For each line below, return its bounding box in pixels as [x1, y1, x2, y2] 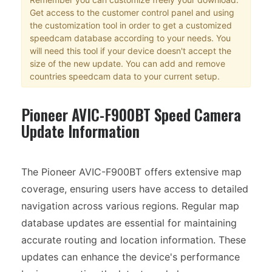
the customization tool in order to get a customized [29, 19, 232, 30]
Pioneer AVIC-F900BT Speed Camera [21, 103, 241, 126]
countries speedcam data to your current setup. [29, 70, 220, 81]
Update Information [21, 120, 140, 143]
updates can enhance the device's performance [21, 251, 240, 263]
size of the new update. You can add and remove [29, 58, 225, 69]
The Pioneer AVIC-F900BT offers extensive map [21, 166, 242, 178]
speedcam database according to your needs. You [29, 32, 231, 43]
